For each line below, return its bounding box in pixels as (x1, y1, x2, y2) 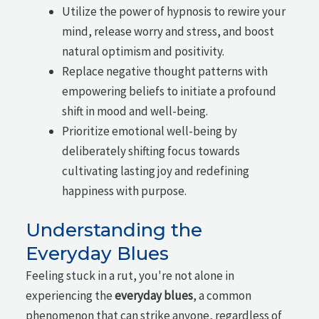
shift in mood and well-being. (62, 103, 209, 119)
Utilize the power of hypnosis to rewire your (62, 3, 286, 19)
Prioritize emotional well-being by (62, 122, 238, 139)
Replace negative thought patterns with (62, 63, 268, 79)
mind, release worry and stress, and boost (62, 23, 275, 39)
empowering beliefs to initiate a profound (62, 83, 277, 99)
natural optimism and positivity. (62, 43, 225, 59)
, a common (193, 288, 252, 304)
